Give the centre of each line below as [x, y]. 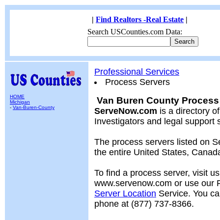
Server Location [125, 193]
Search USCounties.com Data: [135, 32]
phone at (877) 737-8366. [144, 204]
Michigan [20, 102]
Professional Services [137, 72]
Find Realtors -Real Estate [140, 19]
